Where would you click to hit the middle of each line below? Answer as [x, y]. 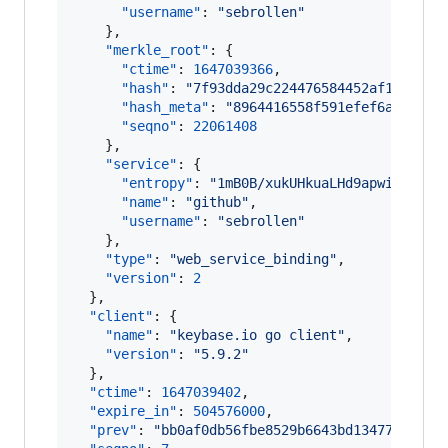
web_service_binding [253, 259]
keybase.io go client [257, 335]
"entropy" [157, 183]
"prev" [113, 430]
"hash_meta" [165, 107]
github [217, 202]
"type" [129, 259]
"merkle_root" [157, 50]
